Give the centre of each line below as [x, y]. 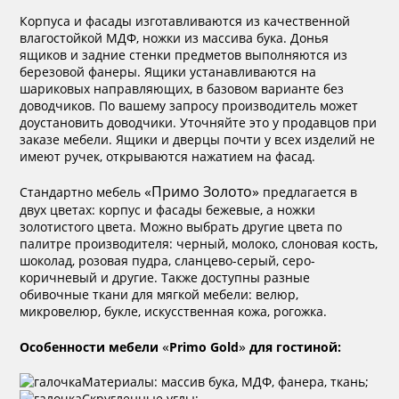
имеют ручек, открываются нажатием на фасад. [168, 156]
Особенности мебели [91, 346]
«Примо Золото [199, 191]
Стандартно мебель [82, 191]
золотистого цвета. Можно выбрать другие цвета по [181, 226]
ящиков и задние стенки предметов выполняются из [184, 54]
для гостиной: [294, 346]
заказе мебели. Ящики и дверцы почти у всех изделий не [198, 139]
